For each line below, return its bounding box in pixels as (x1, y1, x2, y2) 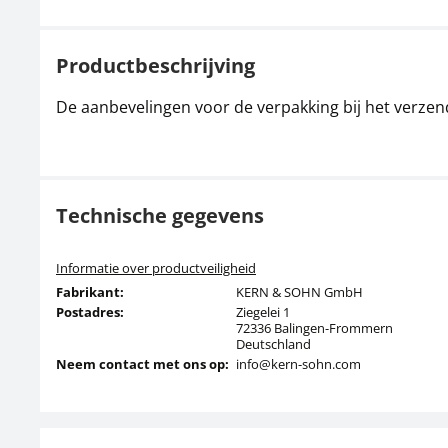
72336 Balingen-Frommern (236, 319, 393, 337)
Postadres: (56, 303, 124, 321)
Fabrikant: (56, 283, 124, 301)
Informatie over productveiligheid (56, 259, 256, 277)
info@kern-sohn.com (236, 355, 361, 373)
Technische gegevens (56, 202, 264, 229)
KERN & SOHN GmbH (236, 283, 363, 301)
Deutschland (236, 335, 311, 353)
